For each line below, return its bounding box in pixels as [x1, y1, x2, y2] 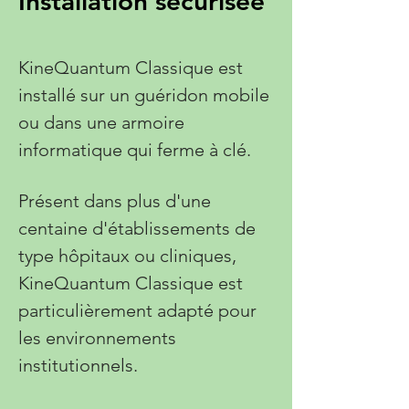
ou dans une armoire [18, 111, 184, 133]
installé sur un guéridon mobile [18, 84, 269, 106]
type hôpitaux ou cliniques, [18, 245, 236, 267]
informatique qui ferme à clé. [18, 139, 251, 161]
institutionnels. [18, 354, 138, 376]
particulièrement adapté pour [18, 299, 257, 321]
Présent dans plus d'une [18, 190, 211, 212]
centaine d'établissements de [18, 217, 256, 239]
